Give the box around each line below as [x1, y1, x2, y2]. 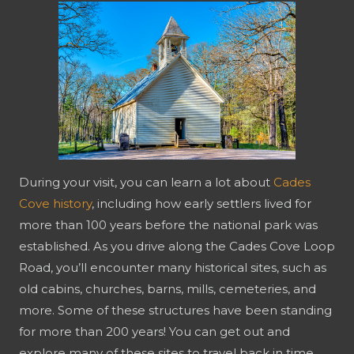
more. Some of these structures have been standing [19, 302, 332, 318]
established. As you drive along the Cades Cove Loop [19, 238, 335, 254]
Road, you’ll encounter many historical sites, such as [19, 259, 326, 275]
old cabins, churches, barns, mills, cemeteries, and [19, 281, 316, 296]
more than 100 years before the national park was [19, 217, 318, 232]
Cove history [19, 195, 92, 211]
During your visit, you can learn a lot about [19, 174, 273, 190]
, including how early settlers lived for [92, 195, 311, 211]
